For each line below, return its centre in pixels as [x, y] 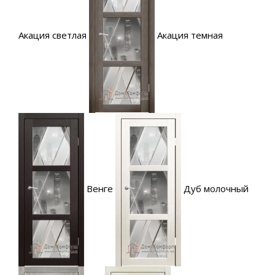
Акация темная [190, 35]
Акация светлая [52, 35]
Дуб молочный [216, 189]
